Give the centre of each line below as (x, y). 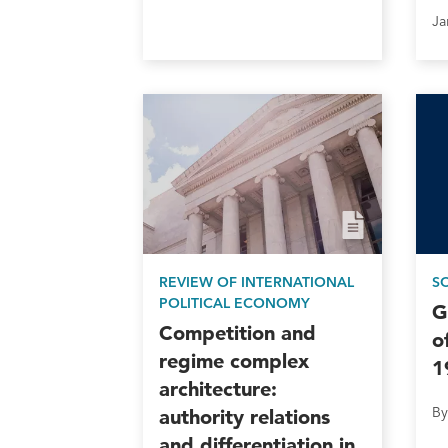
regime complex (234, 360)
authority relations (245, 416)
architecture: (218, 388)
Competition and (238, 332)
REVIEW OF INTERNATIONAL (257, 281)
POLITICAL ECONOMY (235, 302)
